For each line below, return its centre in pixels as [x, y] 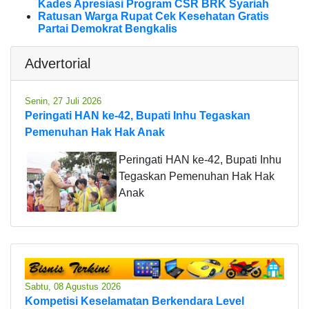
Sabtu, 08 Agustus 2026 [73, 286]
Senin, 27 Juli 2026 [63, 101]
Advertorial [58, 64]
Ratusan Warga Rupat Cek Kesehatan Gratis [153, 17]
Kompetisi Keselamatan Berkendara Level [134, 301]
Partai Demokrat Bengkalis [108, 29]
